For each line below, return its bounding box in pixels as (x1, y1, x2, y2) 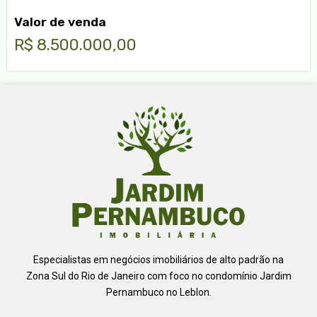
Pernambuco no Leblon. (105, 286, 212, 298)
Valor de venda (14, 14, 106, 29)
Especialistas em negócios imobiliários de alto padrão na (33, 253, 284, 265)
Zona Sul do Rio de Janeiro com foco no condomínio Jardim (25, 270, 292, 282)
